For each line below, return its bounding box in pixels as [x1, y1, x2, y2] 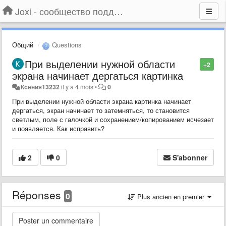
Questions [50, 40, 82, 49]
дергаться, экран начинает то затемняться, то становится [12, 105, 190, 115]
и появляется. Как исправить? [12, 123, 104, 133]
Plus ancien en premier [135, 191, 206, 201]
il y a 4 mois [61, 82, 94, 91]
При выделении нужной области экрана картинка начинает [12, 96, 191, 106]
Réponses [12, 187, 64, 202]
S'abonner [173, 152, 207, 162]
